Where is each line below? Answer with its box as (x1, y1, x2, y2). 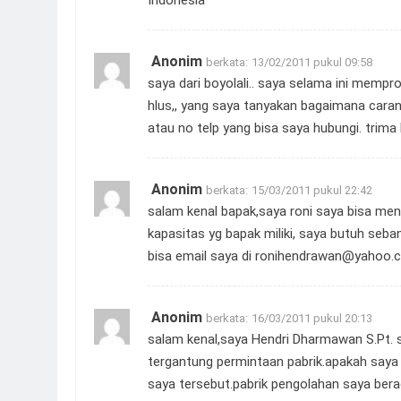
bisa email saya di (148, 247, 255, 264)
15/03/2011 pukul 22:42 (252, 183, 372, 197)
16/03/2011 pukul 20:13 (252, 311, 372, 325)
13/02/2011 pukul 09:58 (252, 55, 372, 69)
